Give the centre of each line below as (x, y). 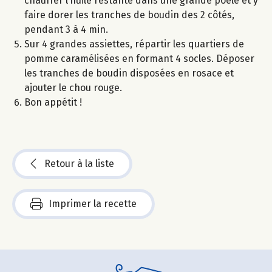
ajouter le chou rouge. (73, 87)
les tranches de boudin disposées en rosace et (129, 73)
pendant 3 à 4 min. (66, 29)
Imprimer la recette (93, 203)
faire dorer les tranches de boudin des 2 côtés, (129, 15)
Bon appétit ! (53, 102)
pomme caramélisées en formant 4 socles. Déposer (139, 58)
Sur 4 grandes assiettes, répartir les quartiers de (134, 44)
